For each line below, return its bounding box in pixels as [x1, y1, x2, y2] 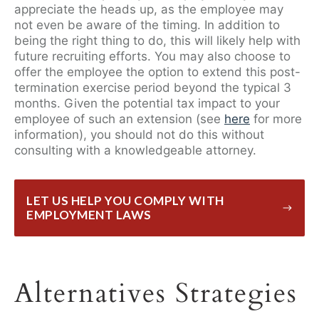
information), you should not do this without [14, 127, 264, 142]
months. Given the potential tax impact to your [14, 95, 280, 110]
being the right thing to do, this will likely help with [14, 33, 300, 48]
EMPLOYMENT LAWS [26, 206, 152, 222]
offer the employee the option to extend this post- [14, 64, 300, 79]
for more [250, 111, 302, 126]
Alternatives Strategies [14, 274, 298, 312]
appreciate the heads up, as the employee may [14, 1, 283, 16]
